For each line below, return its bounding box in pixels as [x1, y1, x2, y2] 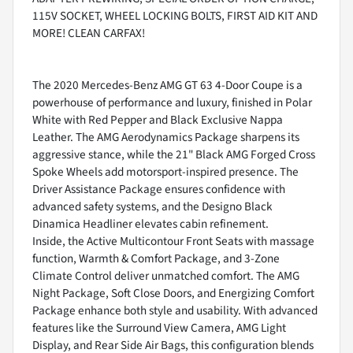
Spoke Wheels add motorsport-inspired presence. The [32, 163, 299, 181]
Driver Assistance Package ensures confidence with [32, 180, 285, 199]
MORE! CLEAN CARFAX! [32, 24, 145, 43]
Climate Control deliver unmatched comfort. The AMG [32, 267, 299, 285]
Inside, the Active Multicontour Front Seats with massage [32, 232, 314, 251]
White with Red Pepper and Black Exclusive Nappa [32, 111, 283, 129]
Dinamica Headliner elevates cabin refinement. [32, 215, 269, 233]
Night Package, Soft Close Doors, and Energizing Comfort [32, 284, 314, 303]
